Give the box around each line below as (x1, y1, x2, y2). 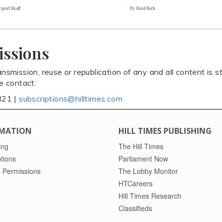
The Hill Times (118, 141, 164, 152)
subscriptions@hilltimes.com (19, 94, 123, 104)
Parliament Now (118, 154, 168, 164)
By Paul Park (130, 4, 156, 12)
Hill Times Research (118, 191, 181, 201)
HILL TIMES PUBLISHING (118, 125, 212, 137)
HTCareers (118, 178, 153, 189)
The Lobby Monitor (118, 166, 178, 176)
